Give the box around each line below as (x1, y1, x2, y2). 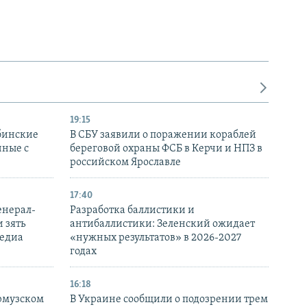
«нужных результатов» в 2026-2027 (70, 232, 241, 244)
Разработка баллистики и (70, 205, 195, 217)
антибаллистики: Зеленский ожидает (70, 219, 255, 230)
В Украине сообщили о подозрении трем (70, 294, 268, 306)
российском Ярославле (70, 157, 181, 169)
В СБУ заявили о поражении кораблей (70, 130, 256, 141)
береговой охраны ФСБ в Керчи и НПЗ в (70, 143, 262, 155)
